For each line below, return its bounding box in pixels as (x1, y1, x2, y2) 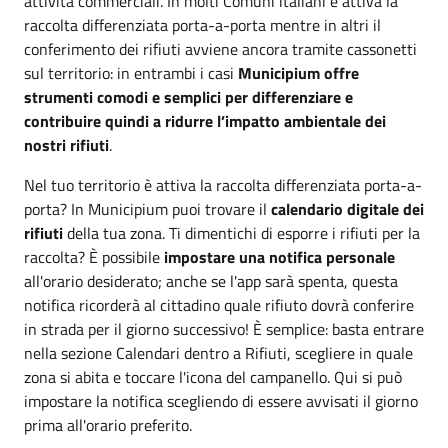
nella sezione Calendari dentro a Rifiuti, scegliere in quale (24, 341, 413, 365)
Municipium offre (238, 61, 359, 85)
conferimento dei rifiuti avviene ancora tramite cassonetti (24, 37, 417, 61)
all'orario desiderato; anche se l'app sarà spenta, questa (24, 269, 398, 293)
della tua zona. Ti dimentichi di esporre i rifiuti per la (63, 221, 420, 245)
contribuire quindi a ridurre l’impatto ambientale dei (24, 109, 386, 133)
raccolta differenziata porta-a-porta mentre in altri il (24, 13, 381, 37)
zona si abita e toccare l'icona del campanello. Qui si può (24, 365, 402, 389)
